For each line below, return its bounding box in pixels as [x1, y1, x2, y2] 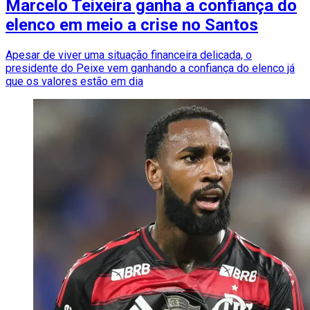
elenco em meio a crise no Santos [6, 15, 258, 35]
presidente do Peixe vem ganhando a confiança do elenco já [6, 62, 295, 75]
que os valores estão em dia [6, 75, 143, 89]
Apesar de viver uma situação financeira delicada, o [6, 48, 252, 62]
